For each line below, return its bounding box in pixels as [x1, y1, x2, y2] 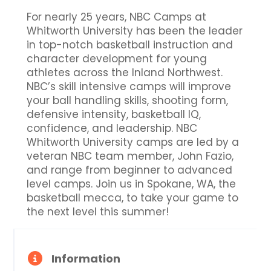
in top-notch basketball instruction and [27, 38, 233, 52]
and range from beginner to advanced [27, 163, 233, 177]
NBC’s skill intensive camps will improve [27, 79, 232, 94]
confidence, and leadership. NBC [27, 121, 198, 135]
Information [51, 251, 121, 266]
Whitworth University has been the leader [27, 24, 243, 38]
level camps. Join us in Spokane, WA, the [27, 177, 237, 191]
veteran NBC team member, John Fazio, [27, 149, 234, 163]
